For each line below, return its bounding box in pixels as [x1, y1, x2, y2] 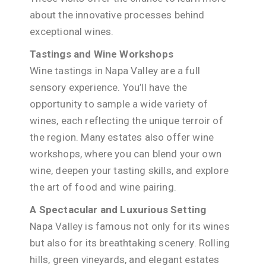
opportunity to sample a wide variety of [30, 97, 208, 110]
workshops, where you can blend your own [30, 147, 221, 160]
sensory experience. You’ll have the [30, 81, 188, 93]
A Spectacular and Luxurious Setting [30, 203, 207, 216]
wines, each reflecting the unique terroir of [30, 114, 223, 126]
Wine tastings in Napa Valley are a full [30, 64, 200, 77]
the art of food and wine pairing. [30, 180, 176, 193]
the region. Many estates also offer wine [30, 131, 214, 143]
